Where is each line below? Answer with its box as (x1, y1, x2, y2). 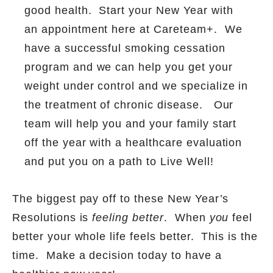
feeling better (92, 211, 164, 224)
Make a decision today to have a (46, 249, 222, 261)
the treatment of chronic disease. (24, 98, 207, 111)
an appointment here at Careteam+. (24, 23, 218, 35)
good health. (24, 4, 92, 16)
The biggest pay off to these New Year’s (12, 192, 229, 205)
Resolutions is (12, 211, 93, 224)
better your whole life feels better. (12, 230, 194, 243)
